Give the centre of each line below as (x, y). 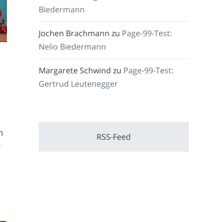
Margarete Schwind (75, 71)
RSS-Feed (114, 137)
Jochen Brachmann (74, 33)
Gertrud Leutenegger (79, 84)
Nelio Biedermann (73, 47)
